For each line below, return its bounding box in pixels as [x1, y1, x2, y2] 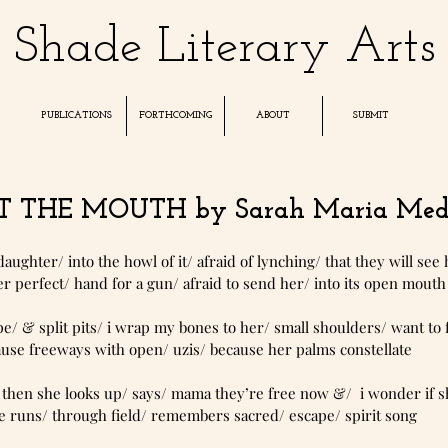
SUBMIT [353, 110, 389, 121]
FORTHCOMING [138, 110, 212, 121]
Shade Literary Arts [13, 23, 436, 74]
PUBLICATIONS [41, 110, 112, 121]
